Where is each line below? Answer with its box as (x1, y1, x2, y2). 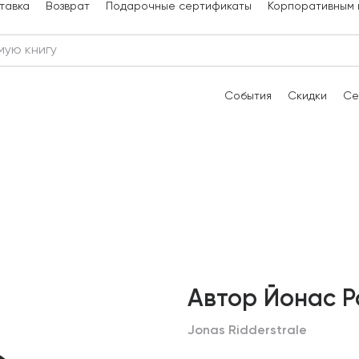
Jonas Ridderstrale (188, 325, 307, 337)
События (224, 91, 272, 102)
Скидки (288, 91, 327, 102)
